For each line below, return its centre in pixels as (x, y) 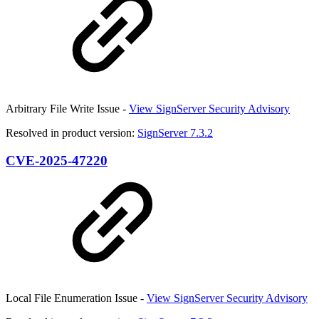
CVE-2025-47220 (57, 160)
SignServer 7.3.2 (175, 132)
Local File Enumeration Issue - (76, 298)
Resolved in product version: (72, 132)
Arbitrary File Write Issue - (67, 108)
